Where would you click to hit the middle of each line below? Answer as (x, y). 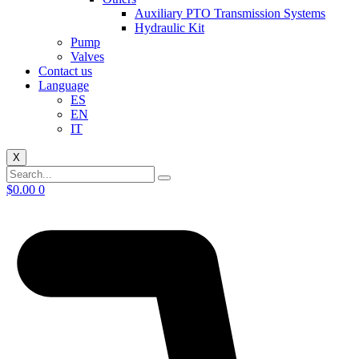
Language (64, 85)
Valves (87, 56)
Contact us (65, 71)
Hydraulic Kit (169, 28)
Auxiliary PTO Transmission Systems (230, 13)
